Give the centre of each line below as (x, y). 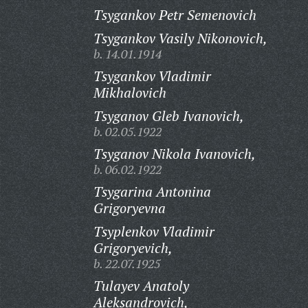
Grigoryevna (129, 208)
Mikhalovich (130, 92)
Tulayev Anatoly (141, 286)
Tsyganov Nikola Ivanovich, (174, 154)
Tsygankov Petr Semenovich (175, 15)
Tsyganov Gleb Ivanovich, (168, 116)
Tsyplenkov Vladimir (154, 231)
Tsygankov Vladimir (152, 76)
